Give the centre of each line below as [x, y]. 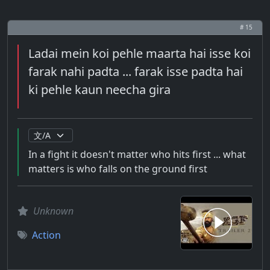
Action [46, 235]
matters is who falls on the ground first [118, 169]
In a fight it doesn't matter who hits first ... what [137, 154]
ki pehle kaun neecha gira [99, 89]
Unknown [53, 211]
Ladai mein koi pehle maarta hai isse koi [140, 53]
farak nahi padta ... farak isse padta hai [136, 71]
